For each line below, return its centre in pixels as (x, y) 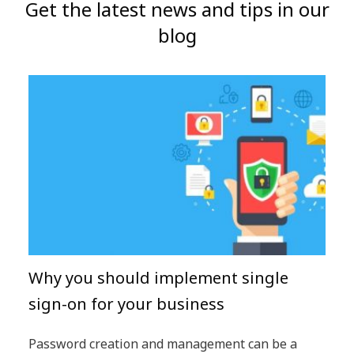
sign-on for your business (126, 303)
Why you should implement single (158, 277)
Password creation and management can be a (163, 343)
